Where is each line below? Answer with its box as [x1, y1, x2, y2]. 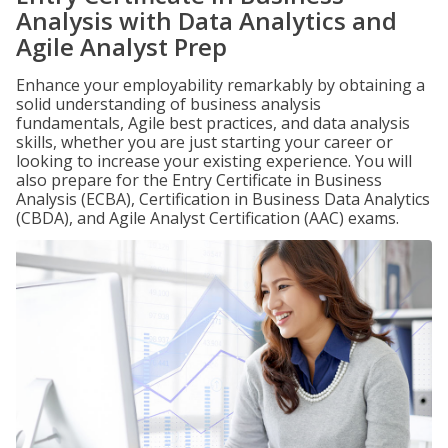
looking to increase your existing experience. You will [16, 150, 412, 172]
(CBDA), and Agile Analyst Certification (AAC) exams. [16, 207, 399, 229]
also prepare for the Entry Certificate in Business [16, 169, 382, 191]
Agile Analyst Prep [16, 30, 227, 63]
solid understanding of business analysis [16, 93, 321, 115]
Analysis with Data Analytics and [16, 4, 397, 37]
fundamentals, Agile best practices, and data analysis [16, 112, 410, 134]
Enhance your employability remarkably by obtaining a [16, 74, 425, 96]
